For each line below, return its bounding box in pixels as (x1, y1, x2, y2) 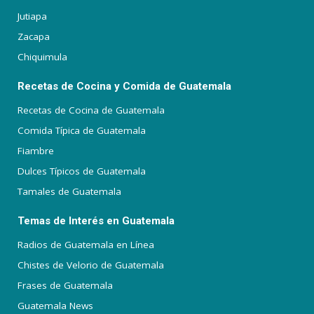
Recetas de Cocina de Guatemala (18, 104, 165, 116)
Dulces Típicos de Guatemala (18, 165, 146, 177)
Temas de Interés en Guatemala (18, 214, 175, 227)
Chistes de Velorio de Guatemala (18, 259, 164, 271)
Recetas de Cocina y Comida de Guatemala (18, 80, 231, 93)
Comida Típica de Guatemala (18, 124, 146, 137)
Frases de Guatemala (18, 279, 113, 292)
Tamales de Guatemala (18, 185, 121, 198)
